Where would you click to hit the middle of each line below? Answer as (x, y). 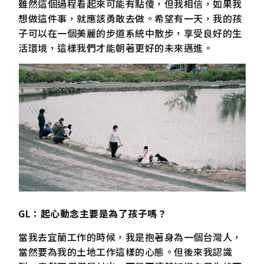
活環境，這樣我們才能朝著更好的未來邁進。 (116, 48)
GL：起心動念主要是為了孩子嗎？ (93, 214)
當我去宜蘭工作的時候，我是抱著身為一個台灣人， (130, 237)
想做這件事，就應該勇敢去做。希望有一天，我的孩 (130, 19)
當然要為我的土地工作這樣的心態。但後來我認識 (126, 251)
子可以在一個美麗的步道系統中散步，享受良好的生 (130, 33)
